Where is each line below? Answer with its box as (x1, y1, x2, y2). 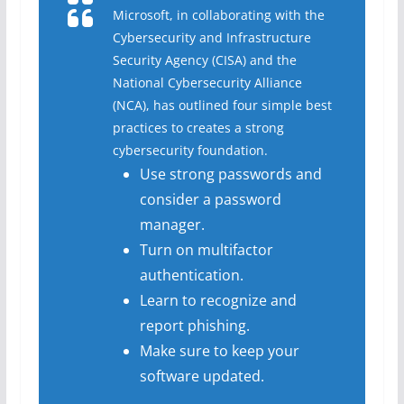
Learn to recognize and (139, 289, 297, 310)
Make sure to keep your (139, 340, 299, 361)
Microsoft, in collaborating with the (112, 5, 325, 23)
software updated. (139, 365, 264, 386)
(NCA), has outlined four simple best (112, 96, 332, 114)
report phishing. (139, 315, 250, 335)
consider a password (139, 188, 281, 209)
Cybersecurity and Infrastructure (112, 28, 311, 46)
